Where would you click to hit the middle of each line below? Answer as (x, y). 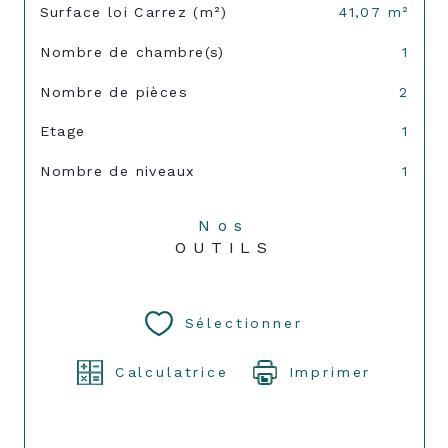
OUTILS (224, 248)
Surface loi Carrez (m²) (133, 12)
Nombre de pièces (114, 91)
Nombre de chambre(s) (132, 52)
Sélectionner (243, 323)
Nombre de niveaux (117, 171)
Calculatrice (171, 372)
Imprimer (330, 372)
